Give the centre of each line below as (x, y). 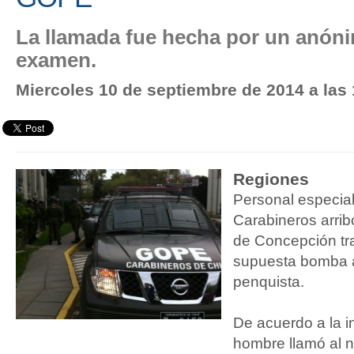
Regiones (271, 179)
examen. (56, 60)
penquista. (269, 282)
